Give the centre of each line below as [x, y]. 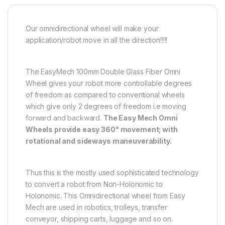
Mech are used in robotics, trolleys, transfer [96, 207]
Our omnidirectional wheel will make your [92, 28]
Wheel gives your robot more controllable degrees [109, 83]
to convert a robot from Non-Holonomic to [94, 184]
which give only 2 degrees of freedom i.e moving [106, 106]
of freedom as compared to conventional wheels [105, 94]
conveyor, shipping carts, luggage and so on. [99, 218]
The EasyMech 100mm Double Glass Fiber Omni [103, 71]
